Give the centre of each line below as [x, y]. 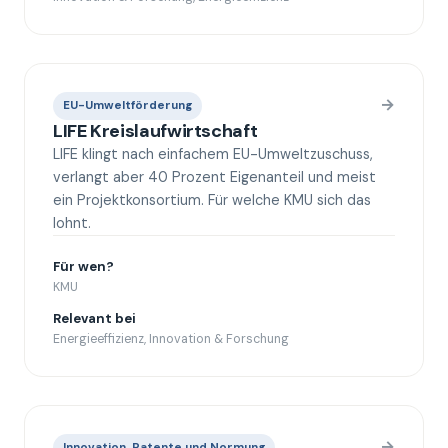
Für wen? [83, 266]
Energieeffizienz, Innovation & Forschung [171, 339]
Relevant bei [94, 318]
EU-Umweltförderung [127, 105]
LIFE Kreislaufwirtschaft [155, 131]
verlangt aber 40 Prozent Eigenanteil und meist [214, 177]
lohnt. [72, 223]
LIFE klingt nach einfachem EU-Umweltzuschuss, [213, 154]
